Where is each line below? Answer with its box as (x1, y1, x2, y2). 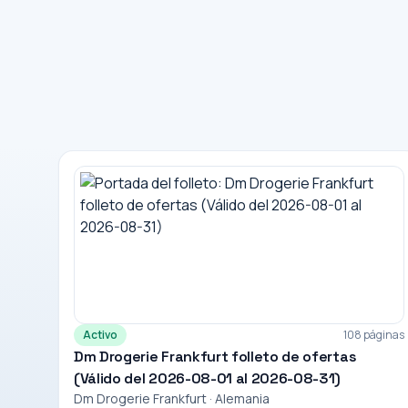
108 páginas (343, 327, 405, 342)
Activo (83, 327, 117, 342)
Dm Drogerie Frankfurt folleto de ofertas (74, 347, 357, 366)
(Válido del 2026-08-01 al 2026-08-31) (74, 369, 342, 388)
